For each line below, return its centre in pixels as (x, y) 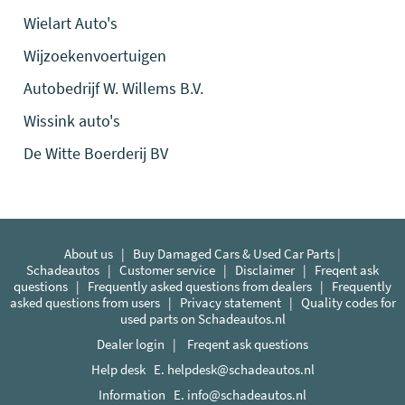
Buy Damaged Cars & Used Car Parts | (237, 254)
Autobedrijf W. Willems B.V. (114, 88)
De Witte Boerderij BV (96, 153)
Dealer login (131, 344)
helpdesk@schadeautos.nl (240, 369)
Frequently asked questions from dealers (200, 286)
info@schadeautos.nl (247, 395)
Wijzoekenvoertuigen (95, 56)
